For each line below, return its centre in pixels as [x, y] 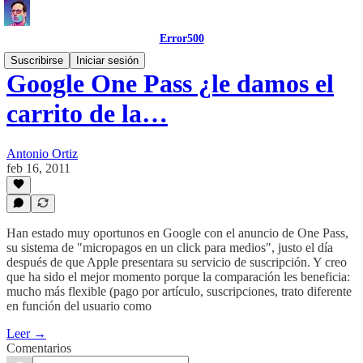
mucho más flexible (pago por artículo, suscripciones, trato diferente [179, 291]
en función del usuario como [79, 306]
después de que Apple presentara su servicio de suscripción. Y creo [177, 262]
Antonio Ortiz [42, 153]
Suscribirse [37, 60]
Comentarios [39, 348]
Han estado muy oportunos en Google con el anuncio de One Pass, [177, 233]
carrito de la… [87, 114]
